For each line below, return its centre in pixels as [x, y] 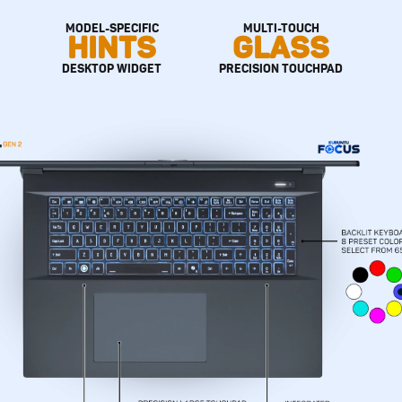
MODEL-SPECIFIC [112, 27]
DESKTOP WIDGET [112, 68]
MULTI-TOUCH [281, 27]
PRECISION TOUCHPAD [281, 68]
